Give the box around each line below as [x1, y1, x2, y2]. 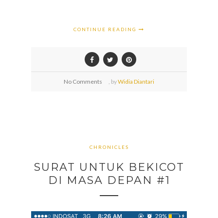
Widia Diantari [118, 78, 154, 86]
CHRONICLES [89, 144, 129, 150]
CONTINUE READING [73, 26, 139, 33]
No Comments [64, 78, 102, 86]
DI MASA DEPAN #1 [48, 173, 170, 187]
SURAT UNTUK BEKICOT [34, 160, 184, 174]
